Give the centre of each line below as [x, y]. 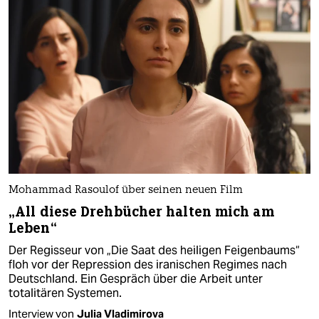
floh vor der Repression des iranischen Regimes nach [148, 264]
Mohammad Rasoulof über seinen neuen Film [126, 190]
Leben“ [33, 228]
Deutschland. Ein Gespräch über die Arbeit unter [136, 278]
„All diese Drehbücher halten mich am [141, 211]
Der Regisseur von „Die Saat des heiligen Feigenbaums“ [154, 250]
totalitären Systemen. [65, 293]
